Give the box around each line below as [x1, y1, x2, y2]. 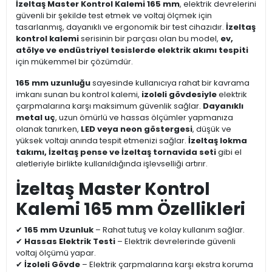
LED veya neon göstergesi [81, 123, 192, 135]
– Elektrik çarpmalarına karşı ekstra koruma [80, 259, 253, 271]
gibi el [216, 146, 242, 158]
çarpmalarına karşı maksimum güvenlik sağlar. [16, 100, 203, 112]
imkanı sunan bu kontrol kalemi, [16, 89, 141, 101]
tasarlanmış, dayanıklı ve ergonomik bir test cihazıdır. [16, 21, 226, 33]
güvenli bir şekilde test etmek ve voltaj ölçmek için [16, 10, 212, 22]
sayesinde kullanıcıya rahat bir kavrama [90, 77, 250, 89]
